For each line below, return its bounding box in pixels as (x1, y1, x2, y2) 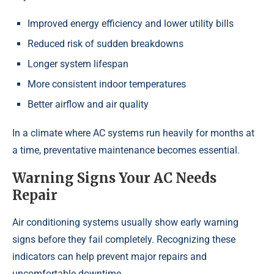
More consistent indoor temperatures (28, 78, 186, 91)
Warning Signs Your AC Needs (12, 169, 217, 187)
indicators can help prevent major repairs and (12, 251, 207, 263)
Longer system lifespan (28, 58, 128, 70)
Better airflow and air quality (28, 98, 149, 111)
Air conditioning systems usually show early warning (12, 217, 239, 229)
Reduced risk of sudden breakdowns (28, 38, 183, 50)
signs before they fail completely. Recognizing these (12, 234, 235, 246)
